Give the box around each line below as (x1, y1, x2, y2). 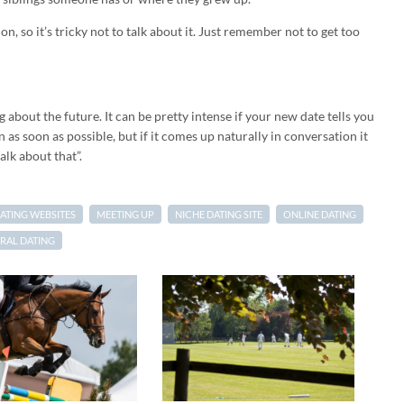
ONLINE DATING (283, 207, 356, 220)
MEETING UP (96, 207, 154, 220)
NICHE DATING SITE (175, 207, 262, 220)
